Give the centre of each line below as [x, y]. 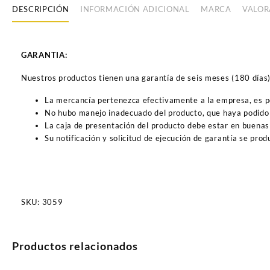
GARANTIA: [44, 55]
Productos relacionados [75, 246]
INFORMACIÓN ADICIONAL [135, 9]
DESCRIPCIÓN [41, 9]
